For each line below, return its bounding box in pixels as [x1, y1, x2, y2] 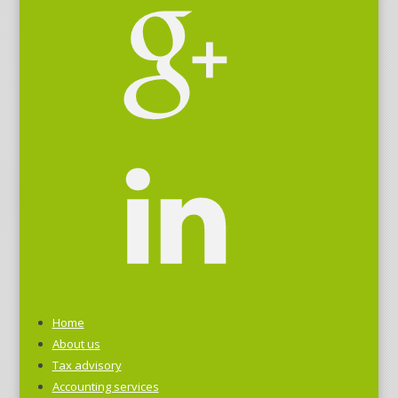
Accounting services [52, 378, 159, 394]
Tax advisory [52, 357, 122, 373]
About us [52, 336, 100, 352]
